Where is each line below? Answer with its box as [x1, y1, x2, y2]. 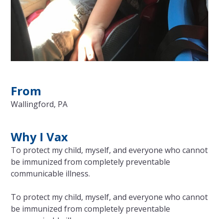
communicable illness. [11, 168, 90, 179]
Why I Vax [11, 128, 68, 145]
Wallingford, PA [11, 98, 68, 109]
